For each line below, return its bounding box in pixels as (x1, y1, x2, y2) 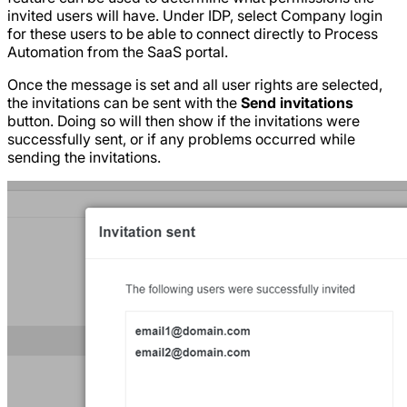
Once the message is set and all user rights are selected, (7, 75, 382, 94)
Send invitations (241, 94, 353, 113)
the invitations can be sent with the (7, 94, 241, 113)
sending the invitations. (7, 148, 161, 167)
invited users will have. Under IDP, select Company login (7, 6, 382, 25)
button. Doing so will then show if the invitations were (7, 112, 360, 131)
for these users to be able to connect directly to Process (7, 25, 378, 44)
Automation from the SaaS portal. (7, 43, 228, 62)
